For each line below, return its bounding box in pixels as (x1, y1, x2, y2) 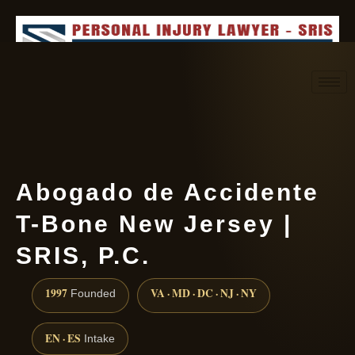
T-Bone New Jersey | (16, 211, 292, 237)
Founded (67, 288, 116, 300)
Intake (81, 333, 115, 345)
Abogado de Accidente (16, 179, 319, 205)
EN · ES (45, 330, 81, 347)
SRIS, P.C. (16, 242, 151, 269)
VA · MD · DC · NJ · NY (151, 285, 257, 302)
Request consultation (140, 112, 263, 123)
